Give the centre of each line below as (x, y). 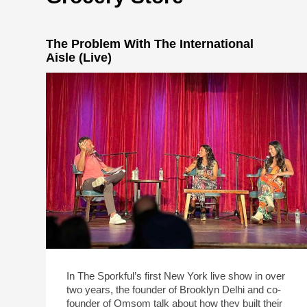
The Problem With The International (150, 44)
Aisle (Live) (79, 58)
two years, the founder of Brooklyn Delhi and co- (174, 290)
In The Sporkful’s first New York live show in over (176, 276)
